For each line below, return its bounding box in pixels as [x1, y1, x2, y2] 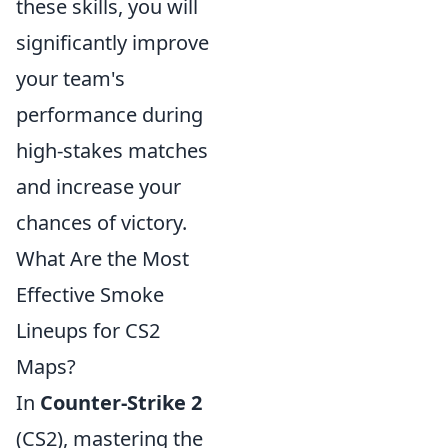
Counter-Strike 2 [40, 389, 202, 416]
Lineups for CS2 [16, 317, 160, 344]
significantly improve [16, 29, 209, 56]
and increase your [16, 173, 181, 200]
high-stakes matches [16, 137, 208, 164]
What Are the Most [16, 245, 189, 272]
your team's [16, 65, 125, 92]
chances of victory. [16, 209, 187, 236]
